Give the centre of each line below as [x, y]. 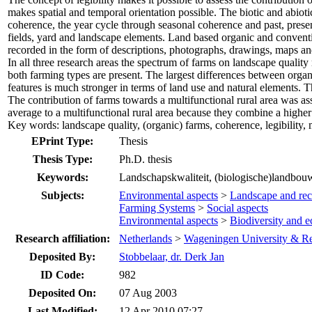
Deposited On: [62, 292]
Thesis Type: [62, 159]
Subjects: [62, 195]
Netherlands [146, 238]
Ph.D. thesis [146, 159]
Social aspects [237, 208]
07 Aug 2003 [148, 292]
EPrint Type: [62, 141]
